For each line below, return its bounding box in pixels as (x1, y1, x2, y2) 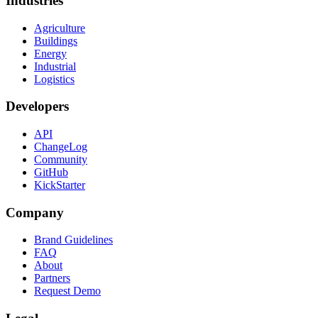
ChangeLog (34, 140, 87, 153)
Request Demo (34, 285, 101, 297)
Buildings (34, 34, 77, 47)
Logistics (34, 72, 75, 85)
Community (34, 153, 87, 165)
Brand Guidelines (34, 234, 113, 246)
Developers (6, 99, 69, 114)
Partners (34, 272, 70, 285)
